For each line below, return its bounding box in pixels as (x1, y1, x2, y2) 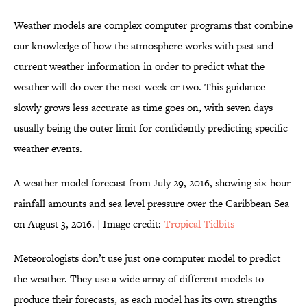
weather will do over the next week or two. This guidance (14, 79, 265, 95)
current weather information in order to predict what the (14, 59, 265, 74)
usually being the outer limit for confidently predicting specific (14, 121, 288, 136)
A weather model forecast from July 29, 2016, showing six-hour (14, 175, 291, 191)
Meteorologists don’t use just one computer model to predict (14, 251, 280, 266)
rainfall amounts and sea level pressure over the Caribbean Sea (14, 196, 289, 211)
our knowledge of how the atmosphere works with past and (14, 38, 273, 53)
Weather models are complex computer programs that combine (14, 18, 293, 33)
